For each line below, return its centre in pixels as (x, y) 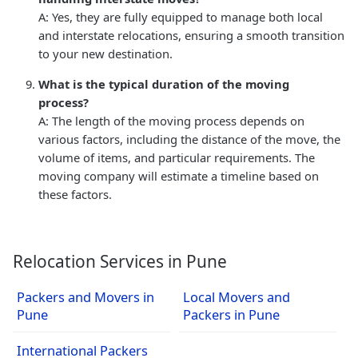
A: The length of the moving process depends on (171, 120)
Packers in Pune (231, 314)
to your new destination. (105, 53)
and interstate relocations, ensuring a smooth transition (191, 35)
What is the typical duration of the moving (164, 84)
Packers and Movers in (86, 296)
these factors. (75, 194)
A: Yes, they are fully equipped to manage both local (181, 16)
